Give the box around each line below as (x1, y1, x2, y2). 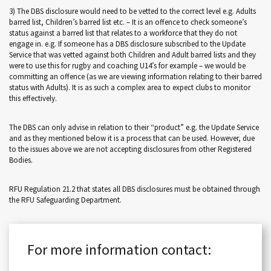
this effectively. (9, 93, 57, 103)
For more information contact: (27, 240, 211, 259)
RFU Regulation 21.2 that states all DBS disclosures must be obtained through (9, 184, 260, 194)
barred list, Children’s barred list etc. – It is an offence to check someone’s (9, 17, 247, 27)
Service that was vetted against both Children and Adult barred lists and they (9, 50, 256, 60)
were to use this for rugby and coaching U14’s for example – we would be (9, 60, 246, 71)
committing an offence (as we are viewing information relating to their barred (9, 71, 262, 82)
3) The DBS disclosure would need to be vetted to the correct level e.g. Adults (9, 6, 256, 16)
